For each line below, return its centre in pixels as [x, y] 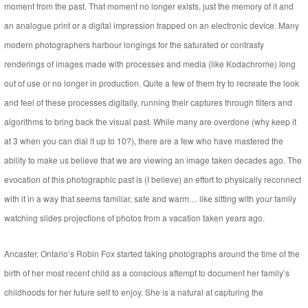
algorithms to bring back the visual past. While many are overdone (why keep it [150, 122]
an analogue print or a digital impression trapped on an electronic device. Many [152, 25]
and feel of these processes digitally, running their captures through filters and [148, 102]
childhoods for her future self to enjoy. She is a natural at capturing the [134, 292]
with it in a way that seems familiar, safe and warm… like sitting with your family [150, 199]
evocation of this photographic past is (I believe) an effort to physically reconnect [153, 179]
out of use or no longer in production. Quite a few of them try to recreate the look [152, 83]
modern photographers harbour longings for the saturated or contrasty [134, 45]
